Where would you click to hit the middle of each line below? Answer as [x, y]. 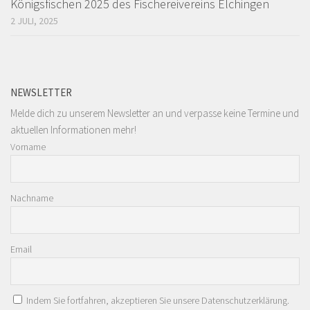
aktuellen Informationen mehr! [73, 130]
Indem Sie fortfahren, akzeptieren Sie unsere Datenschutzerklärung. [158, 300]
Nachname [32, 198]
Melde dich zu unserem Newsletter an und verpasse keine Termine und [155, 113]
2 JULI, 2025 [34, 21]
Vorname [28, 147]
